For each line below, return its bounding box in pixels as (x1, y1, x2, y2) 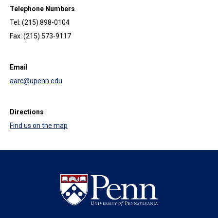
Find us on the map (10, 121, 68, 129)
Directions (10, 108, 44, 116)
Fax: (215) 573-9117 (10, 32, 71, 40)
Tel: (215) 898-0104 (10, 18, 70, 26)
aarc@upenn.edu (10, 76, 62, 85)
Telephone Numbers (10, 4, 75, 13)
